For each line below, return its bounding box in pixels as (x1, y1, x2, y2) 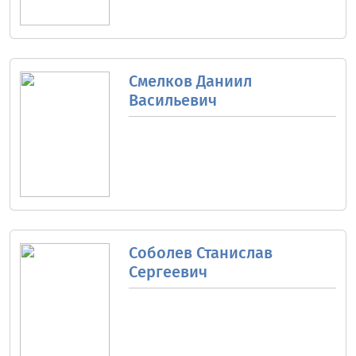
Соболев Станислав (128, 242, 273, 262)
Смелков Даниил (128, 72, 252, 91)
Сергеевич (128, 261, 207, 281)
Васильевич (128, 91, 217, 110)
